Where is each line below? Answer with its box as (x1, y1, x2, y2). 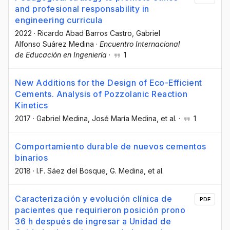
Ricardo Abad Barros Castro (37, 28, 132, 37)
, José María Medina (88, 113, 157, 123)
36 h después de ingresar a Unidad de (15, 216, 171, 226)
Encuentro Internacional (100, 39, 180, 48)
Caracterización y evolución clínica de (15, 193, 172, 204)
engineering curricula (15, 14, 103, 25)
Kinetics (15, 100, 48, 110)
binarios (15, 152, 48, 163)
